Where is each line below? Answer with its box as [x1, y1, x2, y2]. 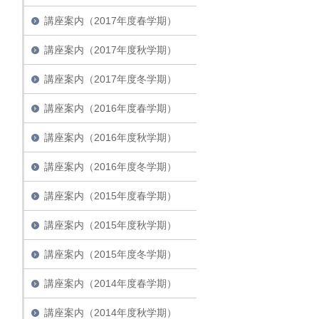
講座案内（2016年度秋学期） [44, 132, 177, 143]
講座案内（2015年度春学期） [44, 191, 177, 202]
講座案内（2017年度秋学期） [44, 45, 177, 56]
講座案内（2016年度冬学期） [44, 162, 177, 172]
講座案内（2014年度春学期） [44, 278, 177, 289]
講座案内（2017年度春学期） [44, 16, 177, 26]
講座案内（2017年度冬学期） [44, 74, 177, 85]
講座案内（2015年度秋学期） [44, 220, 177, 231]
